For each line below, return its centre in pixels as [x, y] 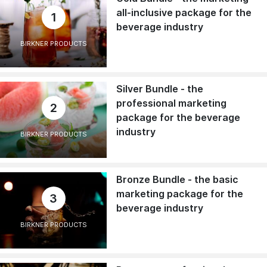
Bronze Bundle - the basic [178, 179]
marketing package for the [180, 193]
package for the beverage [178, 117]
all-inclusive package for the [184, 13]
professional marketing [172, 103]
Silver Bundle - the [160, 89]
